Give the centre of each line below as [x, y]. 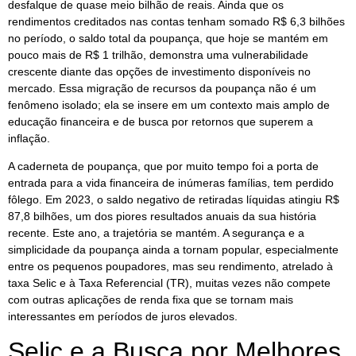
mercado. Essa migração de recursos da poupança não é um [162, 88]
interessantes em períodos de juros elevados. [123, 317]
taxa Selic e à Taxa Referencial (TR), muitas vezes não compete [169, 283]
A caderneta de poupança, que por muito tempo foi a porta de [163, 166]
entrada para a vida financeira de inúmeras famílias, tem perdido [171, 183]
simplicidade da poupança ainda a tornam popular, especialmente [173, 250]
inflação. [29, 138]
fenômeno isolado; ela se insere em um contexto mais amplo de [169, 104]
